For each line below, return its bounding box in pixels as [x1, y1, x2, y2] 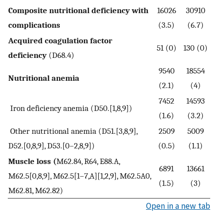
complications [8, 20, 60, 30]
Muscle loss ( [8, 156, 56, 166]
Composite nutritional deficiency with [8, 5, 148, 16]
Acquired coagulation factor [8, 36, 112, 46]
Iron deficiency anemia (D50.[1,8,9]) [8, 103, 132, 113]
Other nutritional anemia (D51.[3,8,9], [8, 126, 137, 136]
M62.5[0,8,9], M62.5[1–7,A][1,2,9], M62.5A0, [8, 171, 151, 181]
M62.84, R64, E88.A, [56, 156, 120, 166]
